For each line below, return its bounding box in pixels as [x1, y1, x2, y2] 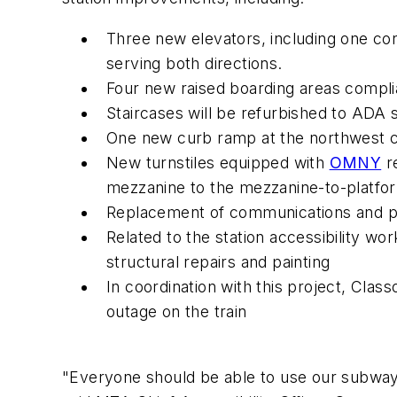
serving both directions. [106, 54, 283, 74]
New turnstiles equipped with [106, 153, 330, 173]
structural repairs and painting [106, 253, 331, 272]
